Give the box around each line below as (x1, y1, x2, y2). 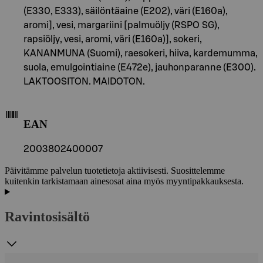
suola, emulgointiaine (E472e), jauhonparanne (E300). (23, 62, 256, 72)
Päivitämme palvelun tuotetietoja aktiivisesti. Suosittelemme (5, 166, 225, 176)
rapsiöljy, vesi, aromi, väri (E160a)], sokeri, (23, 34, 202, 44)
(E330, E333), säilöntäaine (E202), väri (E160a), (23, 6, 228, 16)
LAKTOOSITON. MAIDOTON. (23, 76, 145, 86)
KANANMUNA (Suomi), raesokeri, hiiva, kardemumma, (23, 48, 258, 58)
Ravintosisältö (5, 209, 90, 225)
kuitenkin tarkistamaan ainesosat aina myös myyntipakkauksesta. (5, 176, 244, 187)
